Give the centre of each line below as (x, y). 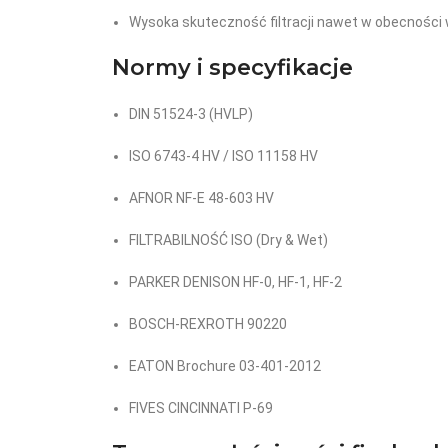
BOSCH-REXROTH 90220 (208, 324)
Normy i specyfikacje (232, 67)
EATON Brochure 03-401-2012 (225, 366)
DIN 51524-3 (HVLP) (191, 114)
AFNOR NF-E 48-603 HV (201, 198)
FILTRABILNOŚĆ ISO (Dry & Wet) (228, 240)
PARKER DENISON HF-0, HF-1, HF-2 (235, 282)
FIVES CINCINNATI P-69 (201, 408)
